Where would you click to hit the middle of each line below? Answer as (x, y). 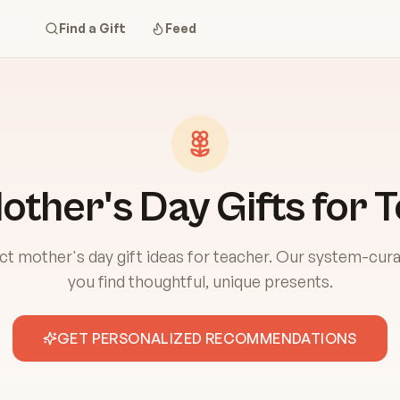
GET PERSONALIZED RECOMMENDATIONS (207, 338)
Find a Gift (92, 28)
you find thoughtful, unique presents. (200, 281)
